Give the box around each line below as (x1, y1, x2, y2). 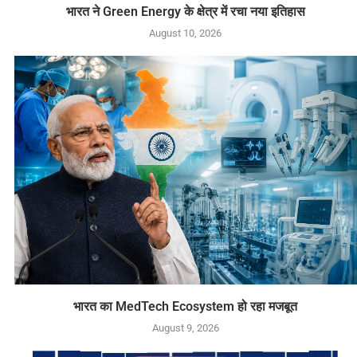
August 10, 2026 (149, 27, 222, 40)
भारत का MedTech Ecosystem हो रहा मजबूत (73, 298, 298, 314)
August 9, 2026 (151, 321, 219, 334)
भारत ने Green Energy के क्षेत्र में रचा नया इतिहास (65, 4, 305, 20)
